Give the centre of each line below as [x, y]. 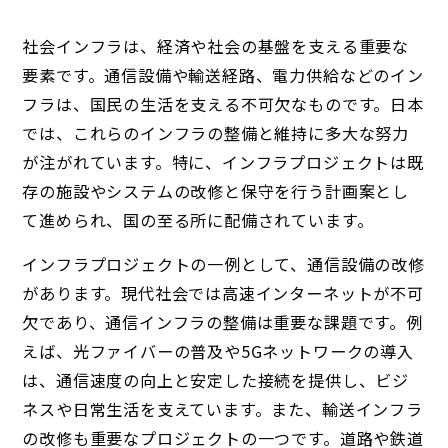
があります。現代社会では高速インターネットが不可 [223, 293]
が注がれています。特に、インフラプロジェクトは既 [223, 161]
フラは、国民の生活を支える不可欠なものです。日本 [223, 103]
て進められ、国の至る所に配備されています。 [198, 219]
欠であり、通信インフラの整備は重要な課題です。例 [222, 322]
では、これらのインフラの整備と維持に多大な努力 [215, 132]
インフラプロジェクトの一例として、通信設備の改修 [223, 264]
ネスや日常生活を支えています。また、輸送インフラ [222, 409]
